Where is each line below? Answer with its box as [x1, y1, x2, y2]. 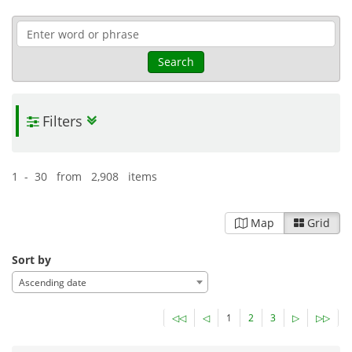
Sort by [12, 252, 51, 268]
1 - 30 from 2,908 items [12, 169, 157, 185]
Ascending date [19, 276, 86, 290]
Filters [38, 112, 82, 131]
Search [158, 54, 194, 70]
